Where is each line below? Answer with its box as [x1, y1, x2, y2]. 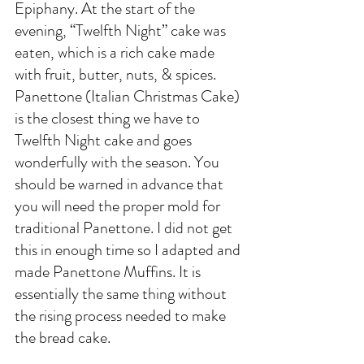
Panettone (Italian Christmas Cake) [15, 84, 243, 108]
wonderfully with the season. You [15, 150, 223, 174]
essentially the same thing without [15, 282, 230, 305]
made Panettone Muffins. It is [15, 260, 204, 284]
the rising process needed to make [15, 304, 229, 327]
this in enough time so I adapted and [15, 238, 244, 262]
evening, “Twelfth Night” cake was [15, 19, 229, 42]
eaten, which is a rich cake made [15, 41, 218, 64]
